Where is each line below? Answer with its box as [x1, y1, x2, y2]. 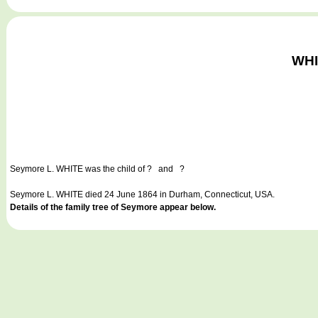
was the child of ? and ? [83, 163, 185, 174]
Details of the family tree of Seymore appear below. [10, 202, 216, 212]
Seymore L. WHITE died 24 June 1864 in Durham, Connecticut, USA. [10, 189, 275, 199]
